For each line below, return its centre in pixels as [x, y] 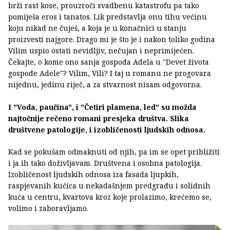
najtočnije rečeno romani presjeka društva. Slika [99, 118]
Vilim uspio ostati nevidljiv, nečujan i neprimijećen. [101, 50]
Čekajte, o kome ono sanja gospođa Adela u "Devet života [109, 62]
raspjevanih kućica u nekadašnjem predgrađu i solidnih [109, 185]
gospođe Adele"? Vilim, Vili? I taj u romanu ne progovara [110, 73]
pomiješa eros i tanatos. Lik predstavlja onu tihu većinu [108, 16]
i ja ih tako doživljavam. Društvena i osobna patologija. [105, 163]
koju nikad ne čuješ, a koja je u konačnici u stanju [97, 28]
